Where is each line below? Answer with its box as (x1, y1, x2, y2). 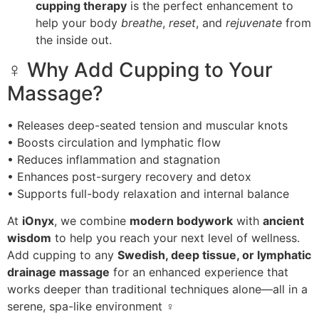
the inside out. (36, 32, 112, 47)
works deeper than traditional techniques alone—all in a (7, 282, 308, 297)
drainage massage (7, 265, 110, 280)
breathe (121, 15, 162, 30)
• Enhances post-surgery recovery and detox (7, 169, 251, 184)
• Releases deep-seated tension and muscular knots (7, 118, 288, 132)
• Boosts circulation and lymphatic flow (7, 135, 221, 150)
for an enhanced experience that (110, 265, 288, 280)
